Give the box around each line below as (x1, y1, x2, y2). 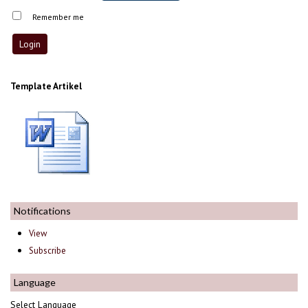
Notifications (14, 204, 71, 217)
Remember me (32, 11, 85, 22)
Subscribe (29, 244, 67, 256)
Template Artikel (10, 79, 82, 92)
